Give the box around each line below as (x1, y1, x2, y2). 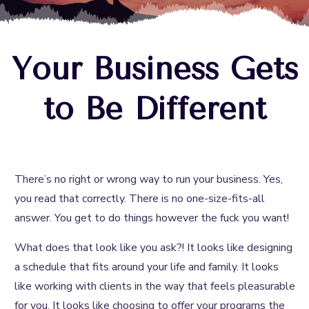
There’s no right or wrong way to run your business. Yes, (14, 172, 283, 187)
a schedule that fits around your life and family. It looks (14, 259, 279, 275)
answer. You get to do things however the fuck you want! (14, 210, 292, 226)
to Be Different (43, 91, 266, 127)
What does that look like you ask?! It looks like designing (14, 240, 292, 255)
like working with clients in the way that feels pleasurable (14, 279, 295, 294)
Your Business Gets (11, 51, 298, 87)
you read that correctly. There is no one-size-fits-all (14, 191, 265, 206)
